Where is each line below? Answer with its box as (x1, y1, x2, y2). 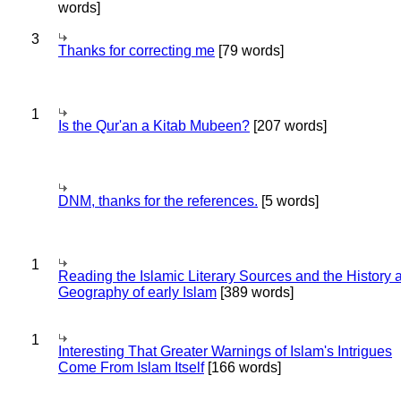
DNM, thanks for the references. (58, 193, 258, 209)
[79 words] (215, 43, 284, 58)
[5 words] (258, 193, 319, 209)
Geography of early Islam (58, 285, 217, 300)
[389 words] (217, 285, 294, 300)
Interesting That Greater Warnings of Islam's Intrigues (58, 344, 392, 359)
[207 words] (250, 118, 327, 133)
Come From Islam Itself (58, 360, 204, 375)
